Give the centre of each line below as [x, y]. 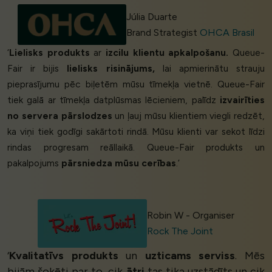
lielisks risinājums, [111, 69]
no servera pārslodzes [60, 116]
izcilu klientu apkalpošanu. [167, 53]
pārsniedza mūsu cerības [119, 163]
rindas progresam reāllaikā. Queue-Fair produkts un [136, 148]
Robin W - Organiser [190, 216]
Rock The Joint [180, 231]
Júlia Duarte [152, 16]
